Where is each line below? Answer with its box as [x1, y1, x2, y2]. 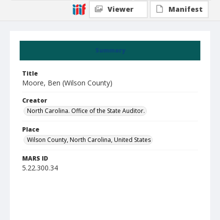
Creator [22, 96, 47, 105]
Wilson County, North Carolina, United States [27, 136, 151, 144]
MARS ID [22, 154, 48, 163]
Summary [95, 46, 125, 55]
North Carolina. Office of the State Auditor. [27, 107, 145, 115]
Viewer [108, 4, 134, 14]
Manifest [168, 4, 203, 14]
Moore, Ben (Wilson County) [22, 78, 112, 87]
